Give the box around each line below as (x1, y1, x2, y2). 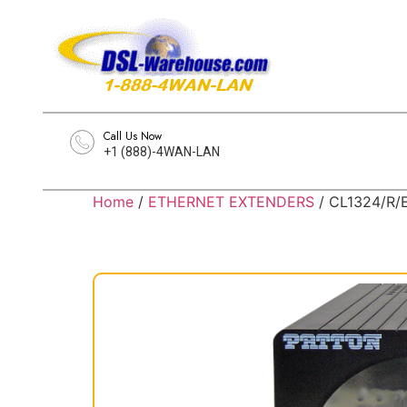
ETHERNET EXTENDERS (148, 193, 314, 211)
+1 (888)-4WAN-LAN (104, 144, 220, 159)
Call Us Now (104, 128, 162, 144)
